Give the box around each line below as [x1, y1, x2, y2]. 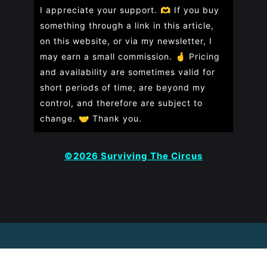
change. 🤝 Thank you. [40, 113, 142, 123]
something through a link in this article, [40, 20, 214, 30]
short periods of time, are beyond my [40, 82, 206, 92]
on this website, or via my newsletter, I [40, 36, 212, 46]
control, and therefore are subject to [40, 98, 203, 108]
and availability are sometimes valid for [40, 67, 215, 77]
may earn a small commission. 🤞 [40, 51, 189, 61]
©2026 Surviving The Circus [64, 150, 203, 162]
